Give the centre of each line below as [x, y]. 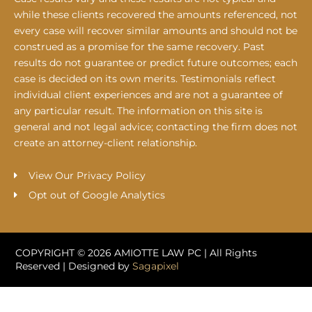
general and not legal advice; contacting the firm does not [156, 126]
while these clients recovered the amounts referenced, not [156, 14]
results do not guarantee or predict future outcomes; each [156, 62]
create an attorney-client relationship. [106, 142]
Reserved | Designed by [74, 266]
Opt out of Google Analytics [96, 195]
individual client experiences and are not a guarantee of [148, 94]
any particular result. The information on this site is [138, 110]
